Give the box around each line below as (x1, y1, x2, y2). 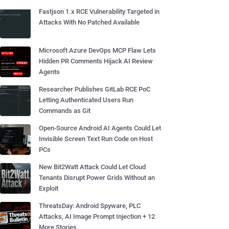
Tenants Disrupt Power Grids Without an (39, 174, 155, 181)
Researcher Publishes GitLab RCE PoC (39, 85, 150, 93)
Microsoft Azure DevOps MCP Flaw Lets (39, 47, 156, 54)
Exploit (39, 185, 58, 192)
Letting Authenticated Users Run (39, 96, 133, 104)
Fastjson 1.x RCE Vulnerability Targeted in (39, 8, 159, 15)
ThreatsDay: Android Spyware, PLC (39, 202, 141, 210)
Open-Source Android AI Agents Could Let (39, 124, 161, 132)
